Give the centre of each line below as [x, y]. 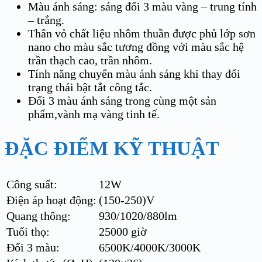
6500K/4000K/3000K [150, 248]
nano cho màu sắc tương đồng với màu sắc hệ [136, 46]
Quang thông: [39, 216]
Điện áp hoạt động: [51, 200]
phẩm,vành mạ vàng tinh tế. [94, 114]
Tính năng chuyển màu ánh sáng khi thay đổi [134, 73]
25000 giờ [123, 232]
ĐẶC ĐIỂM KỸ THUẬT [115, 148]
